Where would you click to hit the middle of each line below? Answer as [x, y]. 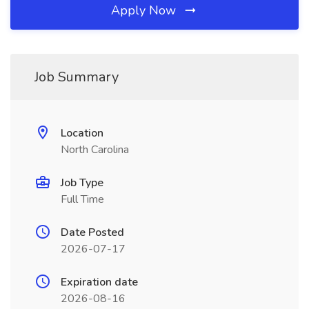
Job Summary [77, 77]
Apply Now [145, 10]
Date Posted [92, 232]
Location [82, 133]
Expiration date [99, 282]
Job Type [82, 183]
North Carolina [95, 150]
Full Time [82, 199]
